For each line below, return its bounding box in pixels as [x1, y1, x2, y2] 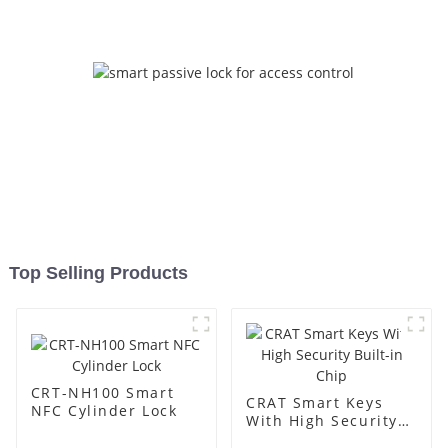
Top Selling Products [8, 263, 188, 284]
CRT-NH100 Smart [30, 382, 175, 402]
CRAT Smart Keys [245, 393, 384, 413]
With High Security [245, 411, 398, 431]
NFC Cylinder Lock [30, 400, 178, 420]
